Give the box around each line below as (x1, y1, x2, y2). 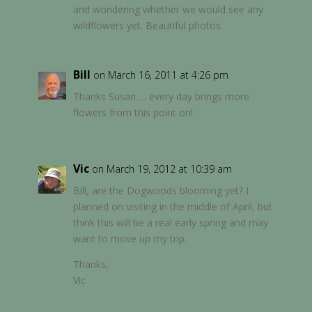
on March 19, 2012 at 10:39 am (91, 162, 232, 175)
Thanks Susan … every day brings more (72, 89, 249, 103)
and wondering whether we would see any (72, 2, 263, 16)
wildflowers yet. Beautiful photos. (72, 18, 223, 32)
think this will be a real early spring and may (72, 215, 268, 229)
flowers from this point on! (72, 105, 193, 119)
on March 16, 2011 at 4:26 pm (93, 68, 228, 81)
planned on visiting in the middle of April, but (72, 199, 272, 213)
